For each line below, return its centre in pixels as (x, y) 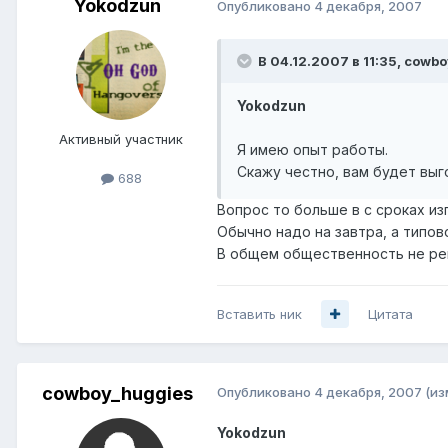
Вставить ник (259, 313)
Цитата (390, 313)
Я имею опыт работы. (312, 149)
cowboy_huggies (117, 393)
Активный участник (121, 138)
